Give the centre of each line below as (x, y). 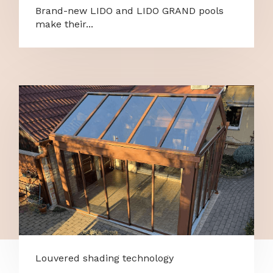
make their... (65, 24)
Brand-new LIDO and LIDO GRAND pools (130, 10)
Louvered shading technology (105, 258)
